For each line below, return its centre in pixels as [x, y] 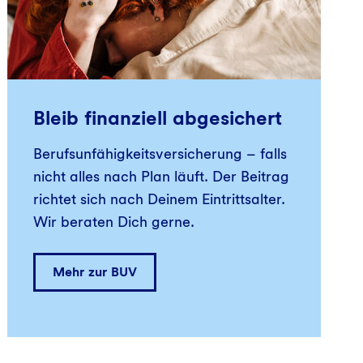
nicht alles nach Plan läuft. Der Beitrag [162, 176]
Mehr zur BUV [95, 271]
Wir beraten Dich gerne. [114, 221]
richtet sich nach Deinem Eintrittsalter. [160, 199]
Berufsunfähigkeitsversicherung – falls [160, 153]
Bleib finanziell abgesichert [158, 117]
